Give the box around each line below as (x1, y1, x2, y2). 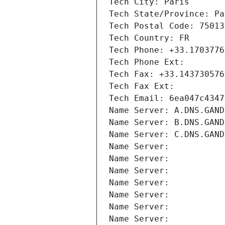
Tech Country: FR (109, 33, 189, 43)
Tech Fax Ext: (109, 81, 174, 91)
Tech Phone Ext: (109, 57, 184, 67)
